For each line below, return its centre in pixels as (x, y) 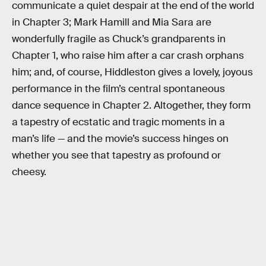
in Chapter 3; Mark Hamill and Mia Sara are (112, 22)
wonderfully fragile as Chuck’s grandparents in (119, 39)
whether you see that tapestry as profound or (116, 155)
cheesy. (29, 172)
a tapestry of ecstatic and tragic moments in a (118, 122)
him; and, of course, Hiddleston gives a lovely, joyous (132, 72)
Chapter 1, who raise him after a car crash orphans (128, 55)
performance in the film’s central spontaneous (118, 88)
